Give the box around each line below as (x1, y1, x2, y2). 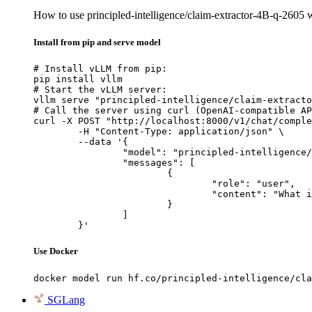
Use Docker (33, 246, 78, 257)
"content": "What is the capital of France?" (33, 189, 212, 200)
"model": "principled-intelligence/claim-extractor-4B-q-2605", (33, 147, 123, 158)
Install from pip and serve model (33, 37, 161, 48)
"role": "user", (33, 178, 212, 189)
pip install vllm (33, 74, 123, 85)
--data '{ (33, 136, 78, 148)
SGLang (47, 293, 85, 306)
